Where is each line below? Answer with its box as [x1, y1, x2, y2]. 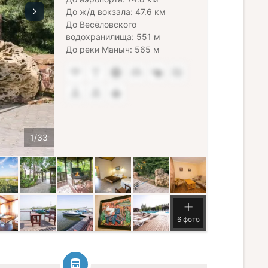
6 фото [177, 215, 200, 224]
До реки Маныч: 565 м [66, 44, 160, 54]
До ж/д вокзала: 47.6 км [66, 7, 166, 17]
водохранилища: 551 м [66, 32, 160, 42]
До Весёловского [66, 19, 136, 29]
